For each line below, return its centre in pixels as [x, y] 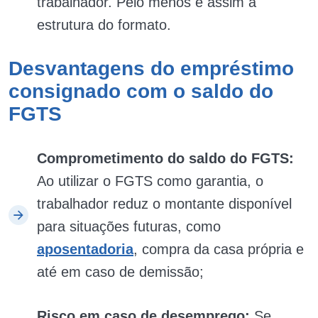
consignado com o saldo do [141, 91]
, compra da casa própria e [219, 249]
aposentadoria [85, 249]
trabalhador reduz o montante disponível [164, 204]
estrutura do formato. [104, 25]
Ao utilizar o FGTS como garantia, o [150, 181]
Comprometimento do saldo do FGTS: [165, 158]
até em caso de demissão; [120, 272]
